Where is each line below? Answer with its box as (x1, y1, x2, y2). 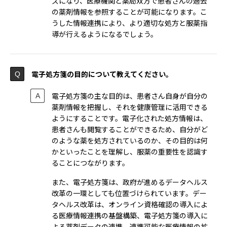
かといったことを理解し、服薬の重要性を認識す (52, 146, 208, 157)
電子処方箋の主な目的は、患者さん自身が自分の (52, 90, 208, 101)
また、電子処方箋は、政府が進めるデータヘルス (52, 176, 208, 187)
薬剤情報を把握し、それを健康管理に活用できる (52, 101, 208, 112)
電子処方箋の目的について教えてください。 (31, 68, 173, 79)
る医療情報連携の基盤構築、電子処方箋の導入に (52, 210, 208, 220)
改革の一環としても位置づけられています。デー (52, 187, 207, 198)
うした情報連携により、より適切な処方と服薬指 (52, 17, 207, 28)
